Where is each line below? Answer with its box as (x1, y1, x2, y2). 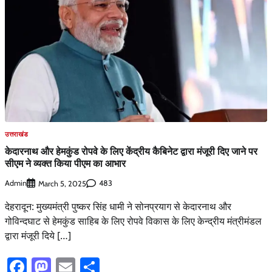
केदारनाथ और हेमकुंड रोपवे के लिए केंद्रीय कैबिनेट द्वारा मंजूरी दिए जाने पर (5, 144, 257, 158)
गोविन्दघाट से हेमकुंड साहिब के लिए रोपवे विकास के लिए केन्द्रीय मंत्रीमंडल (5, 214, 262, 228)
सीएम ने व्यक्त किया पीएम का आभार (5, 157, 126, 171)
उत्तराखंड (5, 129, 29, 138)
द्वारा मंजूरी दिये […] (5, 228, 71, 242)
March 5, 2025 (38, 178, 86, 188)
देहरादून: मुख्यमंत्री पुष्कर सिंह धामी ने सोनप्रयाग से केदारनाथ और (5, 199, 231, 213)
